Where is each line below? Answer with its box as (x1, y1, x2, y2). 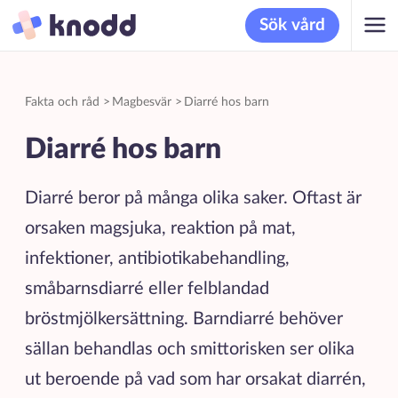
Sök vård (259, 16, 326, 34)
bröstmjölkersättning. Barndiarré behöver (24, 309, 343, 328)
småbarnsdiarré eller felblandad (24, 279, 269, 298)
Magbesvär (111, 95, 171, 108)
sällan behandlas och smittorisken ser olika (24, 339, 354, 358)
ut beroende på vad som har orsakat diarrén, (24, 370, 366, 388)
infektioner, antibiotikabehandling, (24, 249, 290, 267)
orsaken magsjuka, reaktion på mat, (24, 219, 296, 237)
